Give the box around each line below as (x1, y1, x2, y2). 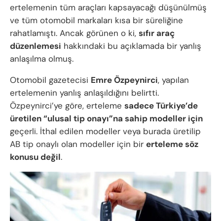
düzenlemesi (10, 40, 61, 51)
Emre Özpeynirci (91, 74, 158, 85)
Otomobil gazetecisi (10, 74, 91, 85)
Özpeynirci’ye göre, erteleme (10, 100, 124, 111)
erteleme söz (146, 139, 198, 149)
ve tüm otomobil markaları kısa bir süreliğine (10, 15, 183, 26)
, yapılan (158, 74, 189, 85)
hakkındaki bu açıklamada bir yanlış (61, 40, 201, 51)
